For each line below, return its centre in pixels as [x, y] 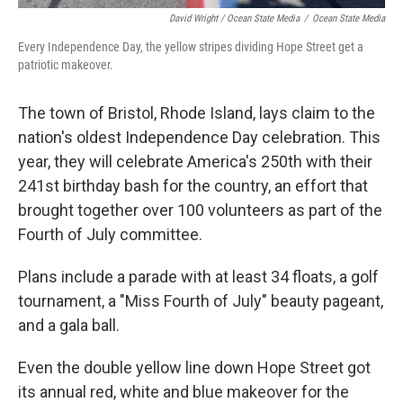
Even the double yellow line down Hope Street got [194, 368]
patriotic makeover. [66, 65]
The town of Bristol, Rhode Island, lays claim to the [197, 113]
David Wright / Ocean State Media [234, 19]
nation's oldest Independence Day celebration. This [199, 138]
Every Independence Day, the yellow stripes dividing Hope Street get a [191, 47]
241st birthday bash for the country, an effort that [193, 186]
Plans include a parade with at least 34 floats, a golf [198, 277]
